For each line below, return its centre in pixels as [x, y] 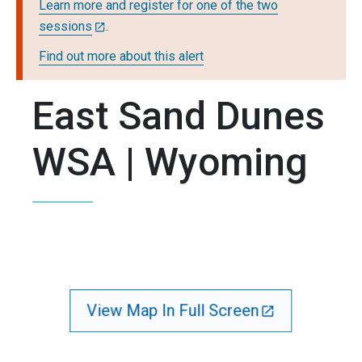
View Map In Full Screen [173, 310]
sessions [65, 27]
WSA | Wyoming [170, 162]
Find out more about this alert [121, 57]
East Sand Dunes [179, 116]
